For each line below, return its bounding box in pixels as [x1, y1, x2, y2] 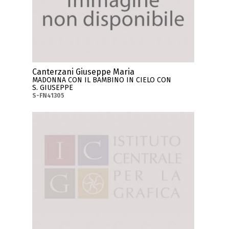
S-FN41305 [32, 91, 65, 99]
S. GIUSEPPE [32, 83, 74, 92]
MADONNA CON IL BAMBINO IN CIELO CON [32, 75, 172, 84]
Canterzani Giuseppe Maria [32, 66, 135, 77]
